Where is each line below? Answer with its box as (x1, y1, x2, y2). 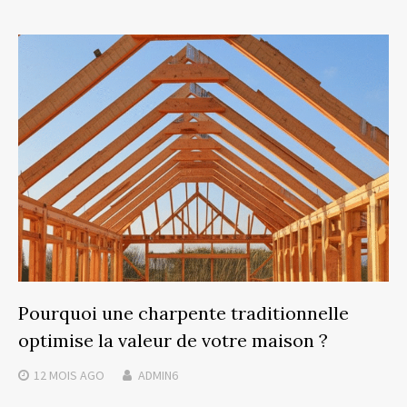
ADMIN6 (138, 367, 178, 384)
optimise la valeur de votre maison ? (18, 329, 328, 352)
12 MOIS (34, 367, 77, 384)
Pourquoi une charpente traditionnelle (18, 302, 349, 325)
